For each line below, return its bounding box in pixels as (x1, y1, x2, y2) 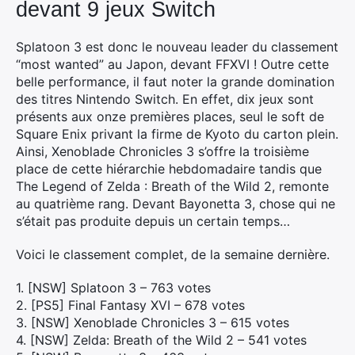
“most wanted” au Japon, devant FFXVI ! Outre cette (16, 56, 329, 72)
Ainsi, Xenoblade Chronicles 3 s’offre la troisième (16, 143, 309, 159)
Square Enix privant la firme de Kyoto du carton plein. (16, 126, 338, 142)
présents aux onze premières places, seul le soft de (16, 109, 324, 124)
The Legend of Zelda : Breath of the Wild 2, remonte (16, 178, 329, 194)
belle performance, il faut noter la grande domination (16, 74, 334, 90)
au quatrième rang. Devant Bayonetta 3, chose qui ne (16, 196, 335, 212)
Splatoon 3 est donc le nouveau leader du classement (16, 39, 338, 55)
